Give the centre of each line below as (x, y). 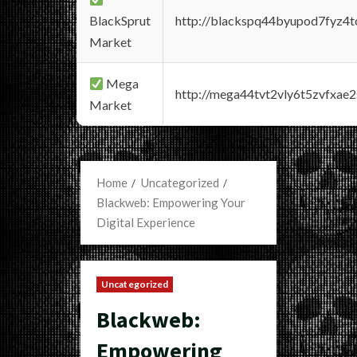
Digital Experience (146, 222)
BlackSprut (120, 20)
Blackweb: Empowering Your (171, 202)
